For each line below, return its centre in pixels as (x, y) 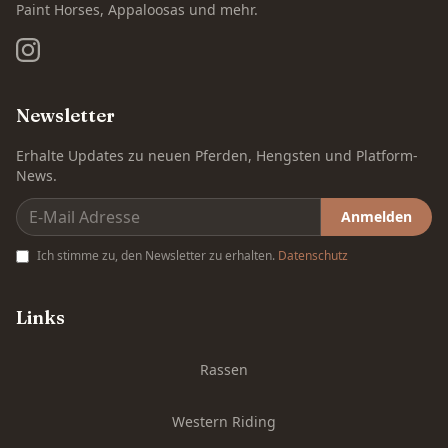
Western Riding (224, 422)
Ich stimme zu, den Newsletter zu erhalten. (157, 256)
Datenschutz (313, 256)
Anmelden (376, 217)
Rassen (224, 370)
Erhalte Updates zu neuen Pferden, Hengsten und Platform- (217, 156)
